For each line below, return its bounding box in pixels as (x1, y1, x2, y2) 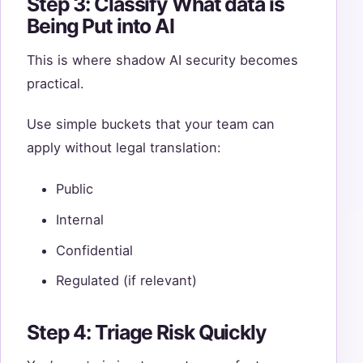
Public (56, 181, 93, 197)
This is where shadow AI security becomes (27, 51, 298, 68)
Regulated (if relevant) (56, 272, 197, 289)
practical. (27, 75, 84, 92)
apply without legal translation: (27, 139, 221, 156)
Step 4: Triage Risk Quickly (27, 319, 267, 344)
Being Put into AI (27, 14, 175, 39)
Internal (56, 211, 104, 228)
